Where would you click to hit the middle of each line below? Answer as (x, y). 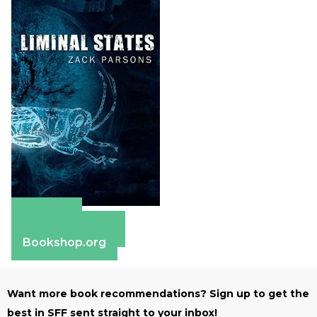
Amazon (47, 216)
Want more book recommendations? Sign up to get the (158, 294)
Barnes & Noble (68, 229)
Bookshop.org (64, 243)
